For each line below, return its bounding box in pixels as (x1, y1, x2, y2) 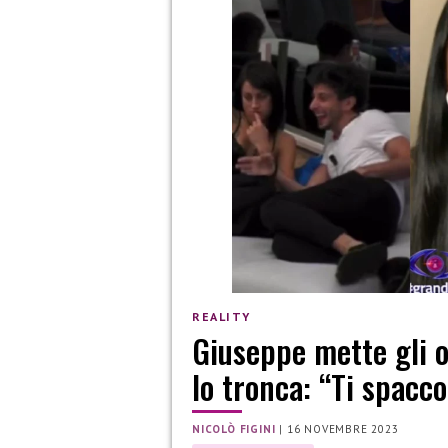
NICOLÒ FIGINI (192, 422, 276, 437)
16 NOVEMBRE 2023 (286, 422, 399, 437)
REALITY (192, 308, 251, 324)
